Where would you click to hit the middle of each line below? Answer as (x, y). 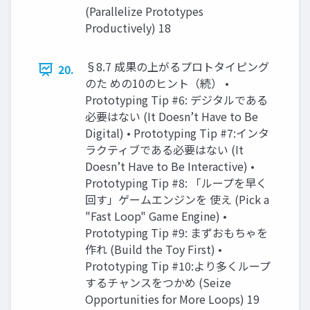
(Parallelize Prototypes (144, 11)
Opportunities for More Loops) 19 (172, 299)
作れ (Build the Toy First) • (154, 249)
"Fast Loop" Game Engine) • (156, 216)
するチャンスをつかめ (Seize (158, 283)
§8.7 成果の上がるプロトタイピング (177, 67)
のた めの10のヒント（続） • (157, 83)
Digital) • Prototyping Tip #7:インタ (177, 133)
